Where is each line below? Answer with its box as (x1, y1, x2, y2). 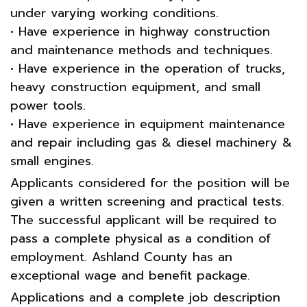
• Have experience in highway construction (10, 21, 270, 41)
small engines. (10, 151, 94, 171)
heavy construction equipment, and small (10, 77, 260, 97)
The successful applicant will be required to (10, 210, 277, 230)
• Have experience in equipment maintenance (10, 114, 285, 134)
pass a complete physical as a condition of (10, 228, 271, 248)
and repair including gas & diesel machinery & (10, 132, 292, 152)
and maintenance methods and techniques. (10, 40, 273, 60)
